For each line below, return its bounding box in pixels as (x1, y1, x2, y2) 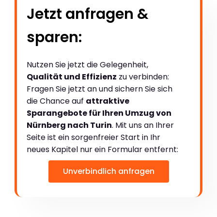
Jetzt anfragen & (27, 3, 149, 24)
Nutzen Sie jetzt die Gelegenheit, (27, 59, 148, 70)
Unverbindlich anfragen (62, 165, 155, 177)
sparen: (27, 27, 82, 47)
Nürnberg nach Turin (27, 119, 112, 131)
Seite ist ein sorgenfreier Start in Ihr (27, 131, 160, 143)
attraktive (86, 95, 129, 107)
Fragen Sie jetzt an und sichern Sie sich (27, 83, 172, 94)
